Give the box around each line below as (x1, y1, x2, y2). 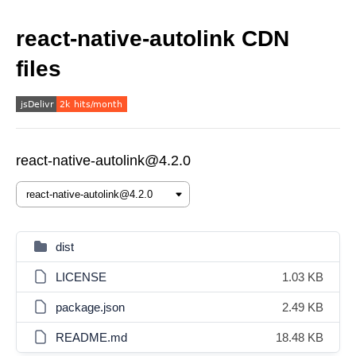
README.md (56, 331, 127, 344)
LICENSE (56, 270, 106, 284)
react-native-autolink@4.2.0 (16, 153, 191, 168)
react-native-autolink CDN (16, 26, 289, 51)
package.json (56, 300, 125, 314)
